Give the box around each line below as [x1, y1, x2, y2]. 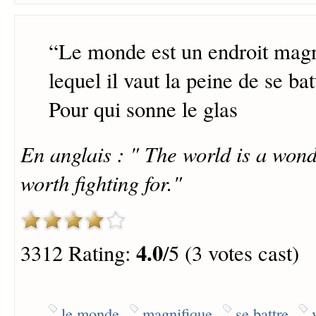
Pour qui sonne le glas [48, 95, 238, 123]
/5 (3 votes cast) [162, 238, 299, 268]
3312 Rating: [20, 238, 136, 268]
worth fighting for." [20, 168, 182, 197]
